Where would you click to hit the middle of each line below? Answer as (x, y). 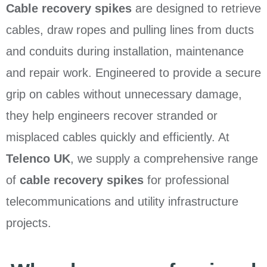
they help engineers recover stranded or (112, 116)
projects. (29, 223)
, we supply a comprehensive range (164, 159)
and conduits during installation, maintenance (125, 52)
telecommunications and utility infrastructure (122, 202)
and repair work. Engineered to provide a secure (133, 73)
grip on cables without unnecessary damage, (124, 94)
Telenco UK (38, 159)
